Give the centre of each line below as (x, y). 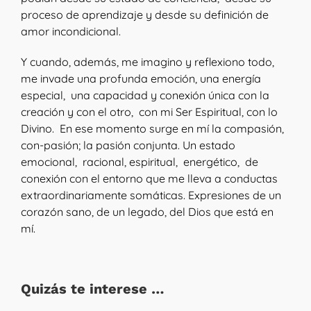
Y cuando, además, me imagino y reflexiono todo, (148, 62)
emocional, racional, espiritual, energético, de (140, 162)
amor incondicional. (71, 31)
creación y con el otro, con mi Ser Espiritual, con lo (149, 112)
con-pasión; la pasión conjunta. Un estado (128, 145)
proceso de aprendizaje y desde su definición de (145, 15)
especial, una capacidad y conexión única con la (145, 95)
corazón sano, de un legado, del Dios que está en (147, 212)
